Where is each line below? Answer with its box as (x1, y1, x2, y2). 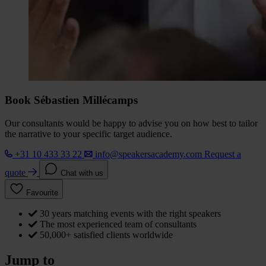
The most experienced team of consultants (40, 219, 197, 230)
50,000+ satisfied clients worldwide (40, 230, 173, 240)
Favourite (26, 188, 58, 198)
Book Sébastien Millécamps (5, 94, 138, 107)
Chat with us (61, 169, 103, 178)
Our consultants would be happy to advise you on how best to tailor (5, 118, 258, 129)
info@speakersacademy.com (95, 149, 202, 160)
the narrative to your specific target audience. (5, 129, 172, 140)
